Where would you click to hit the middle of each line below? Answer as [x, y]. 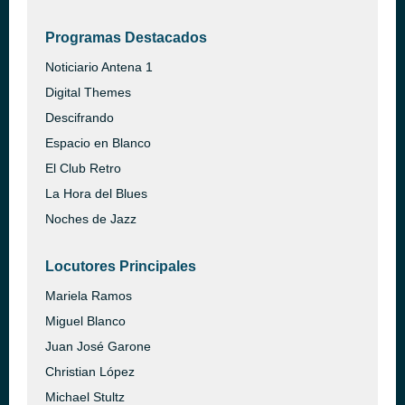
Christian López [90, 372]
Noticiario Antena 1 [99, 67]
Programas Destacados [126, 38]
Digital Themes [88, 92]
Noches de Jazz [91, 219]
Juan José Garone [98, 346]
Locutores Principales [121, 266]
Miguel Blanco [85, 321]
